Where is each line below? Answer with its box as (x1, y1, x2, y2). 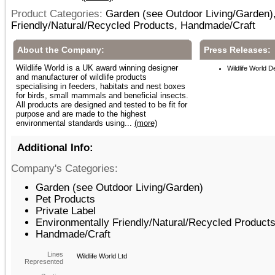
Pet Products (36, 193, 95, 204)
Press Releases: (204, 45, 271, 55)
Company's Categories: (11, 163, 118, 174)
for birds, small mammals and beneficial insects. (16, 91, 188, 100)
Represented (25, 258, 63, 265)
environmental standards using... (16, 118, 134, 128)
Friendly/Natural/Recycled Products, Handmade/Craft (11, 20, 255, 31)
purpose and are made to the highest (16, 109, 146, 118)
